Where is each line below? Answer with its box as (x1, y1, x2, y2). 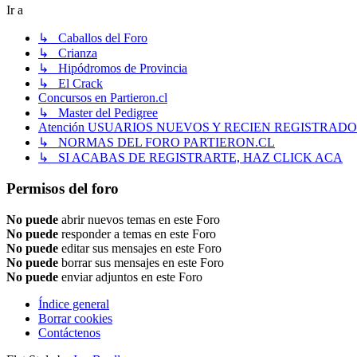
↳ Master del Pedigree (38, 106, 158, 120)
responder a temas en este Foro (58, 226, 216, 241)
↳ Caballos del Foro (38, 31, 147, 45)
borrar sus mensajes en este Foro (58, 255, 224, 269)
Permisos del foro (6, 179, 119, 197)
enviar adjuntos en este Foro (58, 269, 202, 284)
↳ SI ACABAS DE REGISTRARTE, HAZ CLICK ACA (38, 151, 343, 165)
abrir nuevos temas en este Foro (58, 212, 220, 226)
